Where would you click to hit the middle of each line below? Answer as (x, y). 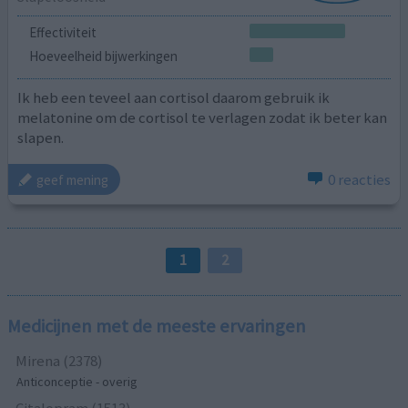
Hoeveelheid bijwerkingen (103, 56)
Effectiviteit (62, 33)
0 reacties (359, 180)
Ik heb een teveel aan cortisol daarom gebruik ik (174, 97)
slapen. (41, 137)
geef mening (73, 179)
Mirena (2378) (60, 361)
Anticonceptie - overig (77, 382)
